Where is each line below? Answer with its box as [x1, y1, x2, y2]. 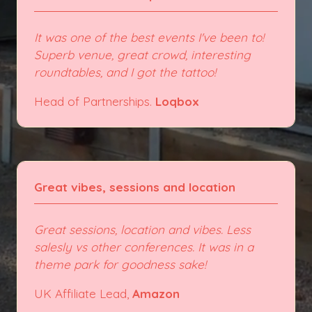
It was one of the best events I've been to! [34, 29, 264, 45]
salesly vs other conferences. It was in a [34, 239, 253, 254]
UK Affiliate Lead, [34, 286, 132, 302]
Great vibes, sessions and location [34, 179, 235, 194]
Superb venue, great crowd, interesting [34, 47, 251, 62]
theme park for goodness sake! [34, 256, 213, 272]
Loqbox [155, 93, 199, 109]
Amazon [132, 286, 180, 302]
